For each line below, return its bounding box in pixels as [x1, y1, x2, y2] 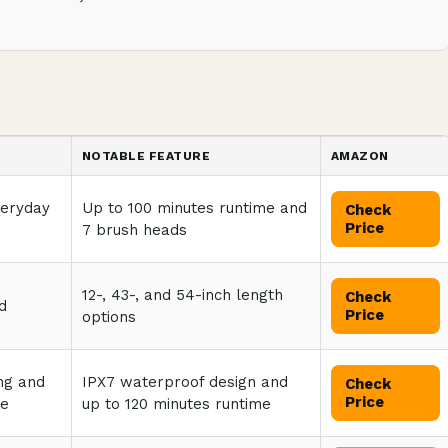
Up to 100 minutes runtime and [82, 199, 307, 217]
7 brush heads [82, 221, 187, 239]
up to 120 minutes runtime [82, 395, 271, 413]
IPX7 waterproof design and [82, 373, 288, 391]
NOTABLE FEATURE [82, 149, 211, 163]
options [82, 308, 136, 326]
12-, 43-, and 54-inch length [82, 286, 283, 304]
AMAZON [331, 149, 389, 163]
